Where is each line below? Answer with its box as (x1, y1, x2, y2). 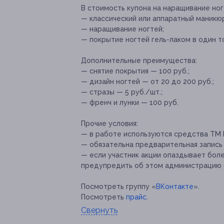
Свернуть (81, 205, 117, 215)
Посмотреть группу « (81, 182, 156, 191)
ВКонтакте (156, 182, 193, 191)
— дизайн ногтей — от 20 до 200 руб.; (81, 77, 214, 86)
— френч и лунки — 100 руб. (81, 98, 178, 107)
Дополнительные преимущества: (81, 56, 197, 65)
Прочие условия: (81, 119, 138, 128)
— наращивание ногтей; (81, 25, 164, 33)
